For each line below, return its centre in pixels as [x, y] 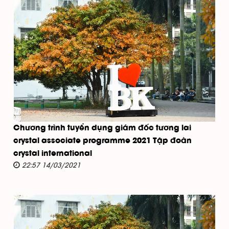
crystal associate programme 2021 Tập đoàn [102, 141]
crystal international [53, 154]
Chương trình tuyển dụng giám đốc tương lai [102, 128]
